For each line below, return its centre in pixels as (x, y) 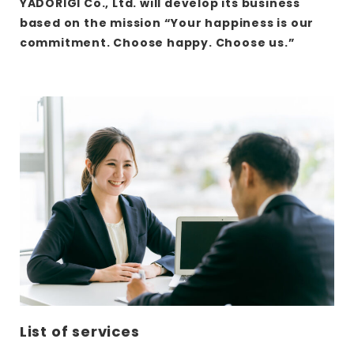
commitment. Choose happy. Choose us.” (157, 43)
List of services (79, 332)
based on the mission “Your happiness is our (167, 23)
